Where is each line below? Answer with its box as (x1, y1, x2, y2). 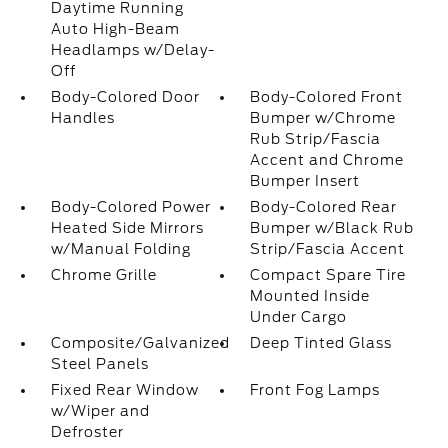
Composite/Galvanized (50, 335, 230, 351)
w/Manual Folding (50, 241, 191, 257)
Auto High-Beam (50, 21, 180, 37)
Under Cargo (250, 309, 348, 325)
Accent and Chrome (250, 152, 405, 168)
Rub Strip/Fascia (250, 131, 382, 147)
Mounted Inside (250, 288, 371, 304)
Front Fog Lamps (250, 382, 381, 398)
